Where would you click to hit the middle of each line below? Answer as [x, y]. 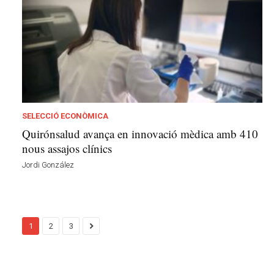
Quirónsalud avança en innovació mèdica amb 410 [140, 134]
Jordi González [48, 165]
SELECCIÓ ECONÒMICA [65, 116]
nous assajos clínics [67, 149]
